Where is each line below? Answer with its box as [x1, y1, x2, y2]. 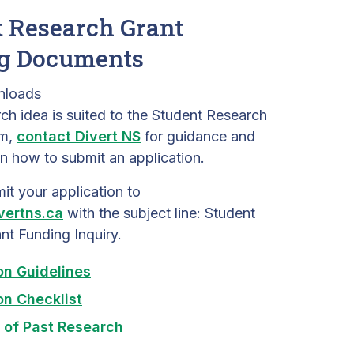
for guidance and [141, 128, 255, 145]
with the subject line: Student [63, 205, 255, 221]
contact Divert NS [17, 128, 141, 145]
